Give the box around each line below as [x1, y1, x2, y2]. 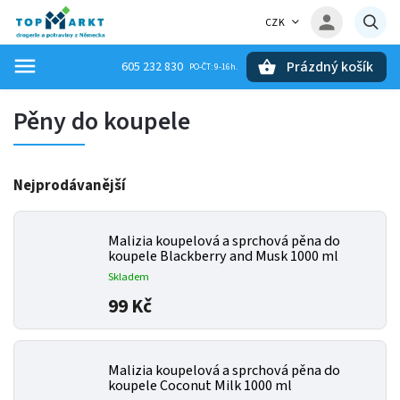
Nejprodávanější [13, 175, 126, 196]
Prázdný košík [287, 57, 373, 77]
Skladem [108, 269, 149, 285]
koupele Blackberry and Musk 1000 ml [108, 246, 338, 266]
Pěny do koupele [13, 104, 190, 139]
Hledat [79, 90, 125, 105]
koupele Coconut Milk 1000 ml [108, 376, 292, 396]
